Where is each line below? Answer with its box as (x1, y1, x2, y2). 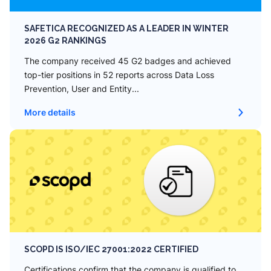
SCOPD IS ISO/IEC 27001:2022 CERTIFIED (24, 244, 198, 254)
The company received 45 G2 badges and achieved (24, 56, 231, 66)
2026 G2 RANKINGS (24, 36, 106, 45)
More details (24, 107, 76, 117)
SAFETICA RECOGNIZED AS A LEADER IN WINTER (24, 24, 229, 33)
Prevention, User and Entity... (24, 83, 139, 94)
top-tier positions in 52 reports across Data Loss (24, 70, 214, 80)
